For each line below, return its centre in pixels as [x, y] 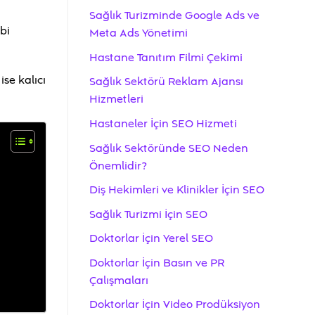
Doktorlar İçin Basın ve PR [157, 263]
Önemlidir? [118, 166]
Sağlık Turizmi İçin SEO [148, 214]
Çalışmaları [119, 280]
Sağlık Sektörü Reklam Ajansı [166, 82]
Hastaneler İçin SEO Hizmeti [163, 123]
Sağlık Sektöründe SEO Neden [169, 148]
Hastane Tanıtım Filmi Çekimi [166, 57]
